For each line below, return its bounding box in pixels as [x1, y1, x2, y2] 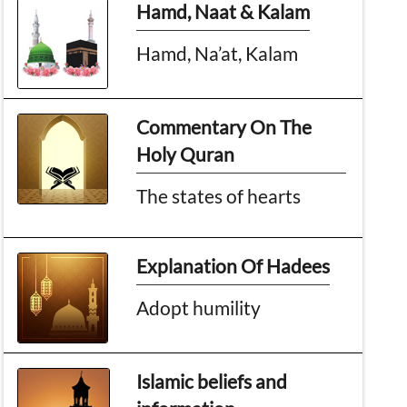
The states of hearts [136, 184, 302, 207]
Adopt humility [136, 295, 262, 319]
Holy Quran [136, 142, 235, 165]
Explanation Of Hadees [136, 253, 331, 277]
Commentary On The [136, 114, 313, 138]
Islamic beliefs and [136, 369, 288, 392]
